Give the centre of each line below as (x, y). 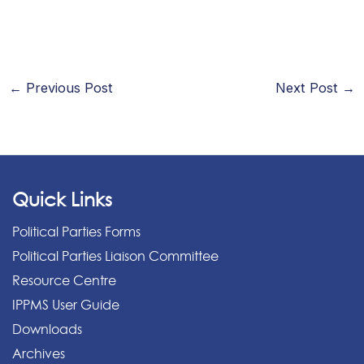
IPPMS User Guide (66, 305)
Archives (39, 354)
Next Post (309, 88)
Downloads (47, 329)
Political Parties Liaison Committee (115, 256)
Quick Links (62, 200)
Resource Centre (64, 281)
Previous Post (67, 88)
